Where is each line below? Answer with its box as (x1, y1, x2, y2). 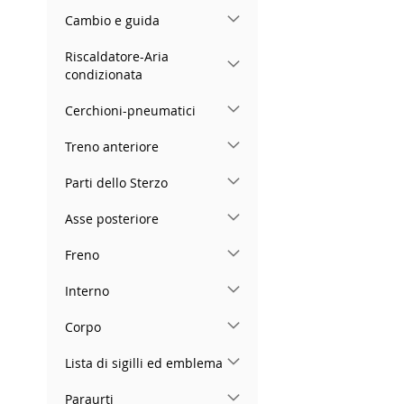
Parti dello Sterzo (65, 173, 168, 191)
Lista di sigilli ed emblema (65, 353, 223, 372)
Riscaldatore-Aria (65, 47, 169, 65)
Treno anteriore (65, 137, 159, 155)
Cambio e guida (65, 11, 160, 29)
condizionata (65, 65, 142, 83)
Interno (65, 281, 109, 299)
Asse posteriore (65, 209, 159, 227)
